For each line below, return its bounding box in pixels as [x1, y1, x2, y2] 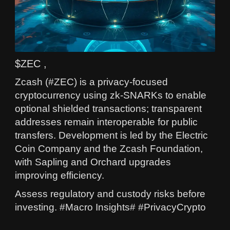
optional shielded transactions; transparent [15, 103, 202, 114]
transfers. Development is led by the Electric [15, 129, 208, 141]
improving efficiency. [15, 169, 104, 181]
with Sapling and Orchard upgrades [15, 156, 171, 167]
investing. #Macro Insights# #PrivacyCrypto [15, 201, 206, 213]
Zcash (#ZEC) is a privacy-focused [15, 76, 168, 87]
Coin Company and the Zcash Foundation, [15, 143, 203, 154]
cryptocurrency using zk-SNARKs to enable [15, 89, 206, 101]
